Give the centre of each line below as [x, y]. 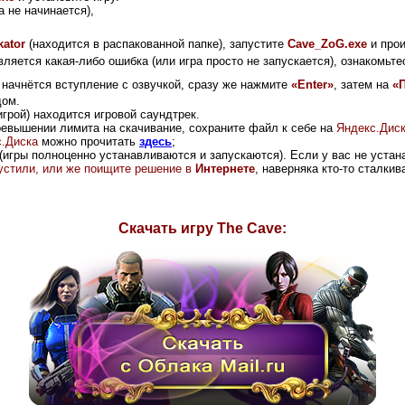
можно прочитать [87, 141]
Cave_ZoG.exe [327, 43]
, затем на [363, 84]
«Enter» [312, 84]
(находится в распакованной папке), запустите [156, 43]
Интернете [225, 168]
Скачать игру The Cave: [202, 228]
